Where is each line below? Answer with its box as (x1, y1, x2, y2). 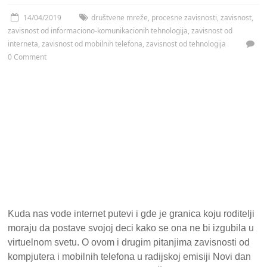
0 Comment (8, 51, 47, 62)
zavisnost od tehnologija (146, 38, 226, 49)
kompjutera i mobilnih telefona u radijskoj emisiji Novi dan (8, 252, 252, 262)
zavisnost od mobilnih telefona (42, 38, 143, 49)
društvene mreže (91, 12, 148, 23)
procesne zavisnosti (151, 12, 218, 23)
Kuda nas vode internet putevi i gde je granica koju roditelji (8, 209, 255, 219)
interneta (8, 38, 39, 49)
